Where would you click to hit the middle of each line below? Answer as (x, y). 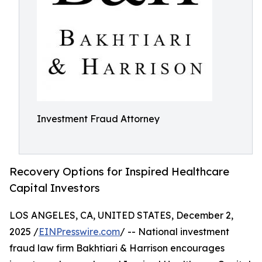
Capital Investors (55, 188)
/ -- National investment (175, 232)
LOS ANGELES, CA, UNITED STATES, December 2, (121, 216)
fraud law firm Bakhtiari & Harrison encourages (117, 248)
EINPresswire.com (79, 232)
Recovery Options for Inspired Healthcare (119, 172)
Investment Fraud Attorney (98, 119)
